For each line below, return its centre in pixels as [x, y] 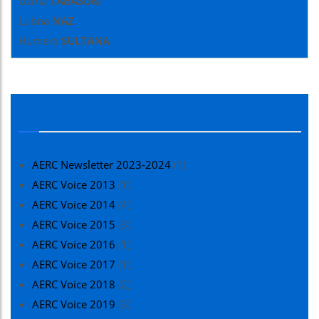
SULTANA [85, 41]
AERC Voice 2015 [74, 224]
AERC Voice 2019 [74, 304]
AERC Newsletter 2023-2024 [101, 164]
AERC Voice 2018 [74, 284]
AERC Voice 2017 [74, 264]
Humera [40, 41]
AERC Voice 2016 [74, 244]
